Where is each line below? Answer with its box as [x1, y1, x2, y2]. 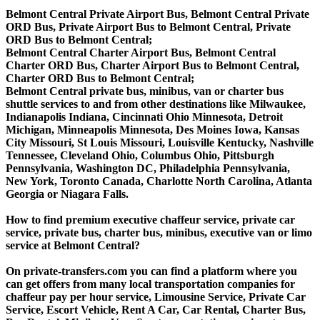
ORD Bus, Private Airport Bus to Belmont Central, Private [6, 21, 291, 34]
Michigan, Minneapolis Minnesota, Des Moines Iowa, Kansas [6, 124, 299, 136]
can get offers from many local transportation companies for [6, 278, 295, 291]
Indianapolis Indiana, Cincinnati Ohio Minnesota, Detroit [6, 111, 283, 124]
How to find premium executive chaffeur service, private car [6, 214, 295, 226]
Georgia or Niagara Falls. [6, 188, 129, 201]
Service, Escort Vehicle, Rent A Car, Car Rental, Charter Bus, [6, 304, 306, 316]
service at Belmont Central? [6, 239, 140, 252]
